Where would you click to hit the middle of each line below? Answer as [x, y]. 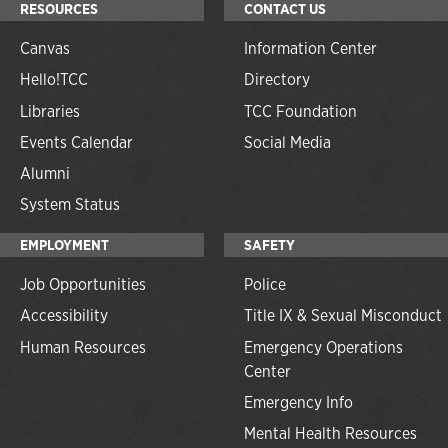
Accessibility [64, 316]
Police [265, 285]
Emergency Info [298, 402]
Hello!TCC [54, 80]
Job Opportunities [83, 285]
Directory [277, 80]
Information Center [310, 49]
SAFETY [269, 245]
